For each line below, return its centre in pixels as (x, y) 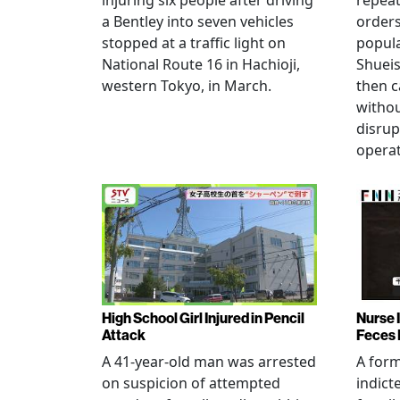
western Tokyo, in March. (187, 86)
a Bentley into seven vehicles (198, 22)
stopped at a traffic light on (194, 43)
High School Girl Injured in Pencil (203, 318)
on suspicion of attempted (191, 383)
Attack (124, 335)
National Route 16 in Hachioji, (201, 65)
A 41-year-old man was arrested (209, 361)
